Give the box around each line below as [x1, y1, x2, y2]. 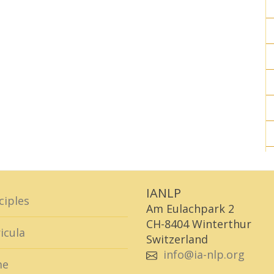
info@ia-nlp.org [163, 247, 245, 262]
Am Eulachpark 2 [146, 201, 234, 216]
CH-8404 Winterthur [146, 217, 251, 231]
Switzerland [146, 232, 208, 246]
